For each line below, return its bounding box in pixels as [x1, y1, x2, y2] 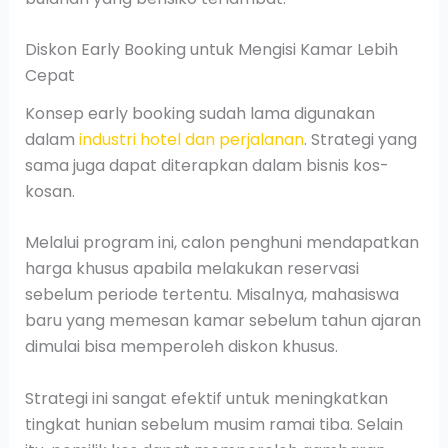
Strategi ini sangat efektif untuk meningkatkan [24, 386, 388, 410]
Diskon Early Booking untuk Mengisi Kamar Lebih [24, 38, 398, 62]
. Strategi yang [303, 127, 417, 151]
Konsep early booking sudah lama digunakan [24, 101, 375, 125]
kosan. [24, 179, 75, 203]
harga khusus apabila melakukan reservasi [24, 257, 359, 281]
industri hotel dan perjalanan [78, 127, 304, 151]
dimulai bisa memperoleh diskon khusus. [24, 335, 338, 359]
